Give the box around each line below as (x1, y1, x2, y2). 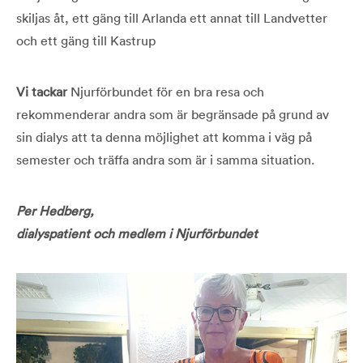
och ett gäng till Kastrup (16, 32, 156, 49)
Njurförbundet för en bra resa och (67, 83, 264, 100)
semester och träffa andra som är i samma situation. (16, 151, 314, 168)
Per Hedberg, (16, 202, 94, 219)
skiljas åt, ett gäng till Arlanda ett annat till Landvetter (16, 9, 327, 26)
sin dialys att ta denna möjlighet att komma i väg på (16, 128, 312, 145)
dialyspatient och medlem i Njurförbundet (16, 224, 258, 241)
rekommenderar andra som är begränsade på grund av (16, 105, 329, 122)
